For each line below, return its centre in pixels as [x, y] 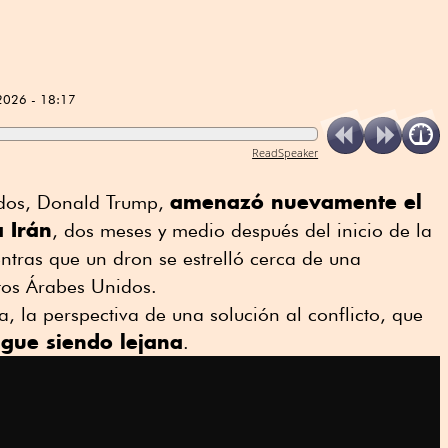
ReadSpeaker [285, 152]
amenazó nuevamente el [296, 201]
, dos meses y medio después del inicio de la [242, 229]
